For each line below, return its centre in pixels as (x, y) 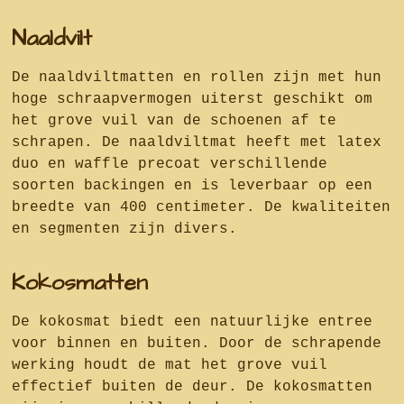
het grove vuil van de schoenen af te (174, 121)
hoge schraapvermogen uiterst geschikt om (192, 100)
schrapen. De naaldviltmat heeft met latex (196, 143)
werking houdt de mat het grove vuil (169, 366)
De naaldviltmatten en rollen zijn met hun (196, 78)
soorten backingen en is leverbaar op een (192, 186)
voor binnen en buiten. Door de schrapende (196, 344)
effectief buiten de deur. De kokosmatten (192, 387)
